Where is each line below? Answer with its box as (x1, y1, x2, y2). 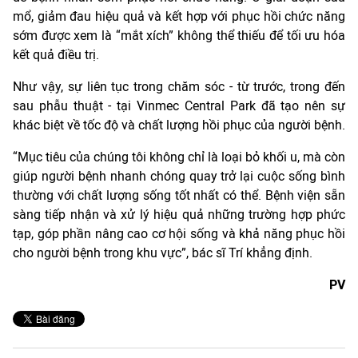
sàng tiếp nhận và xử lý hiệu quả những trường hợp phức (13, 206, 345, 222)
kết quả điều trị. (13, 46, 99, 62)
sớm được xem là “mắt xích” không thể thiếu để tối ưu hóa (13, 27, 345, 43)
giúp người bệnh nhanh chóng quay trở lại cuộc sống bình (13, 168, 345, 184)
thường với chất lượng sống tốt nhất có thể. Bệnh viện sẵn (13, 187, 345, 203)
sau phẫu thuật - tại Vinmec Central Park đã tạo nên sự (13, 97, 345, 113)
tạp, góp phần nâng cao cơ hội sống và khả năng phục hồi (13, 225, 345, 241)
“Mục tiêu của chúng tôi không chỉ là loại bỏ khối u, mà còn (13, 149, 345, 165)
